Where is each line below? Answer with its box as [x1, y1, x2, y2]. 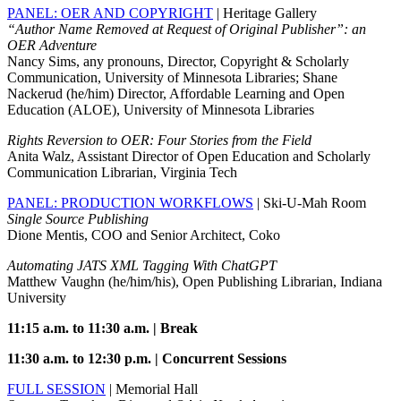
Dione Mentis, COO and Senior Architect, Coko [7, 227, 280, 243]
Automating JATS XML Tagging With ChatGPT [7, 258, 277, 274]
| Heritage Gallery [213, 5, 317, 21]
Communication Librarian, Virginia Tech [7, 165, 237, 181]
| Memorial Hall [106, 381, 198, 397]
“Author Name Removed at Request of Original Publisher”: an [7, 21, 366, 38]
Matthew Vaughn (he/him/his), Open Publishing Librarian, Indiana [7, 274, 382, 290]
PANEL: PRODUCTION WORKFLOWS [7, 195, 253, 211]
